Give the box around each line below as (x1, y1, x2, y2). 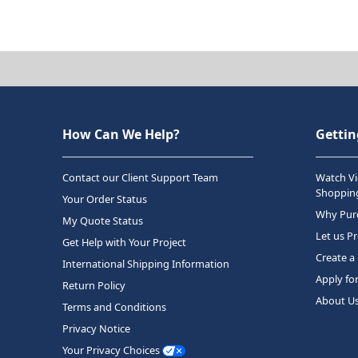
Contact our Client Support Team (62, 169, 218, 185)
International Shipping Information (62, 256, 229, 271)
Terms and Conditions (62, 299, 166, 314)
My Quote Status (62, 213, 143, 228)
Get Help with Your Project (62, 234, 186, 249)
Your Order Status (62, 191, 147, 206)
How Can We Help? (62, 125, 180, 143)
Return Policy (62, 277, 125, 292)
